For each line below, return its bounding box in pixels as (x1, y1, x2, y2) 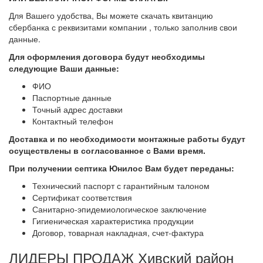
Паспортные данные (32, 92, 112, 104)
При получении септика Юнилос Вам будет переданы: (9, 162, 234, 174)
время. (177, 144, 205, 157)
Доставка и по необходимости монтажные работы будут (9, 133, 245, 145)
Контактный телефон (32, 115, 113, 127)
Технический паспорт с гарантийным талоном (32, 180, 210, 192)
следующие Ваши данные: (9, 62, 119, 75)
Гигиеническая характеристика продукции (32, 215, 194, 227)
